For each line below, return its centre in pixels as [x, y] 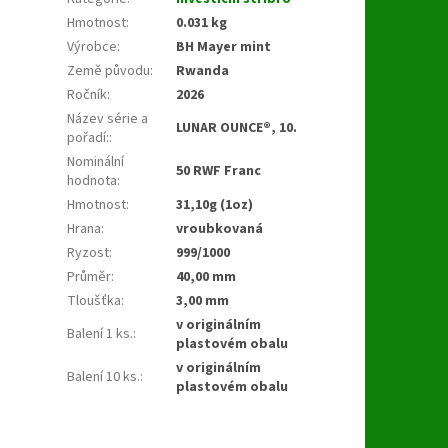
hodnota [92, 180]
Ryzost [88, 252]
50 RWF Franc [219, 170]
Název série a [108, 118]
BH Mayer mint [224, 46]
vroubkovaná [220, 228]
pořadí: [88, 137]
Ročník [87, 94]
